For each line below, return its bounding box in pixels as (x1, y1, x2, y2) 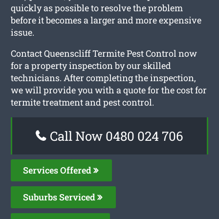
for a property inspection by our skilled (11, 59, 172, 71)
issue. (11, 26, 35, 38)
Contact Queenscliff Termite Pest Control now (11, 47, 197, 59)
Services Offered (23, 164, 94, 176)
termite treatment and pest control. (11, 96, 154, 108)
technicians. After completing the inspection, (11, 71, 197, 84)
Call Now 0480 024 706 (47, 127, 183, 144)
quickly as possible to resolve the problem (11, 1, 183, 14)
